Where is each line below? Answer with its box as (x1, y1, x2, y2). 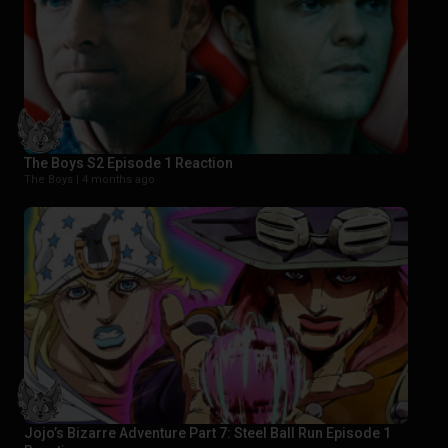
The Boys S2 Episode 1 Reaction (24, 154, 233, 171)
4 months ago (82, 172, 155, 186)
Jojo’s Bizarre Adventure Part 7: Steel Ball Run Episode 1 (24, 425, 391, 442)
